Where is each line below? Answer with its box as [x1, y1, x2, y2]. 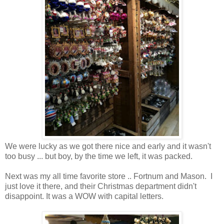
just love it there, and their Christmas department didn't [5, 182, 196, 191]
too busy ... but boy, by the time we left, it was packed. [5, 152, 192, 161]
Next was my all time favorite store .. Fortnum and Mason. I [5, 172, 212, 181]
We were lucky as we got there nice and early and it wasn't [5, 142, 211, 151]
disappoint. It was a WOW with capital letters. [5, 192, 163, 201]
